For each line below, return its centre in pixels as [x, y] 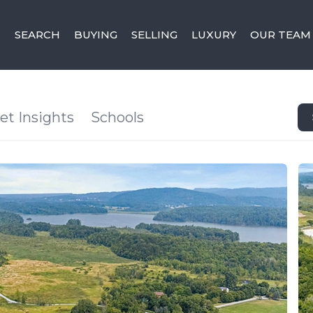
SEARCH [38, 35]
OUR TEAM [281, 35]
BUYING [96, 35]
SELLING [155, 35]
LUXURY [214, 35]
